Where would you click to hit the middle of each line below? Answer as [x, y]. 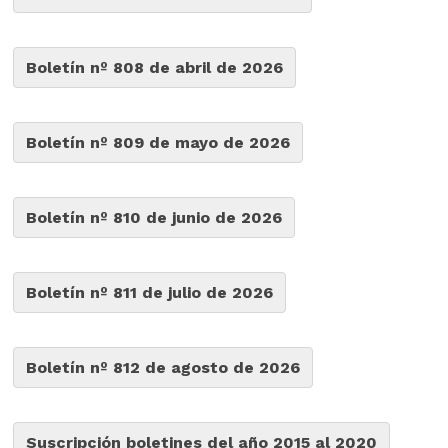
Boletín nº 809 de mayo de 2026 [157, 142]
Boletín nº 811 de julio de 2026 [149, 292]
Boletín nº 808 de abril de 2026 [154, 67]
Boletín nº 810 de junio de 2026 [153, 217]
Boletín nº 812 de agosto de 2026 [162, 367]
